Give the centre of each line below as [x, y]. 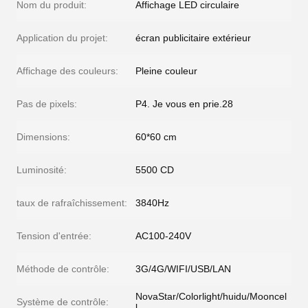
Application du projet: [62, 38]
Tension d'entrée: [54, 236]
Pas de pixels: [47, 104]
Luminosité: [42, 170]
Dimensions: [43, 137]
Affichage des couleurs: [67, 71]
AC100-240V [163, 236]
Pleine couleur [166, 71]
